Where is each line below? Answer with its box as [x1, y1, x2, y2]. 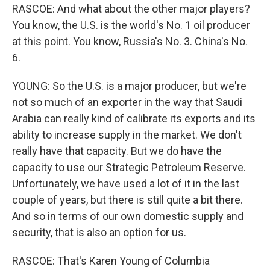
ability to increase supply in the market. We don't [12, 128, 242, 141]
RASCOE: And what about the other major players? [12, 2, 250, 15]
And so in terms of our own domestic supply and [12, 210, 243, 222]
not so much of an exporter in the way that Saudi [12, 96, 242, 108]
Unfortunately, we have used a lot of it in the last [12, 177, 239, 190]
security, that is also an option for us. [12, 226, 186, 239]
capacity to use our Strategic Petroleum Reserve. [12, 161, 246, 174]
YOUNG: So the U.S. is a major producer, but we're [12, 80, 246, 92]
